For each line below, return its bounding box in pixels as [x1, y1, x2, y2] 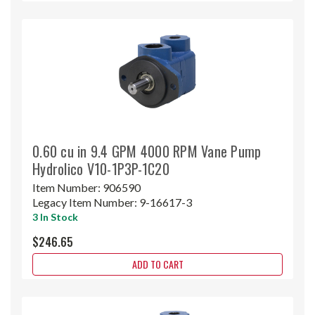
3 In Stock [32, 210, 78, 223]
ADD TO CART [131, 256, 184, 271]
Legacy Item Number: [32, 195, 139, 209]
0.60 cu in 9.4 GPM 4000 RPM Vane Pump [32, 140, 262, 162]
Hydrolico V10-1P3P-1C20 [32, 157, 169, 179]
